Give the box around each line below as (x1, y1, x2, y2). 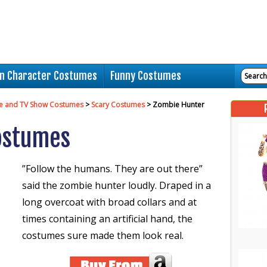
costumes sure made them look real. (22, 229, 184, 242)
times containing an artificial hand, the (22, 212, 193, 225)
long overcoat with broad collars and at (22, 195, 197, 209)
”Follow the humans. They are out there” (22, 162, 203, 175)
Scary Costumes (91, 100, 145, 110)
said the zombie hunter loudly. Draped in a (22, 179, 211, 192)
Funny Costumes (110, 69, 181, 82)
